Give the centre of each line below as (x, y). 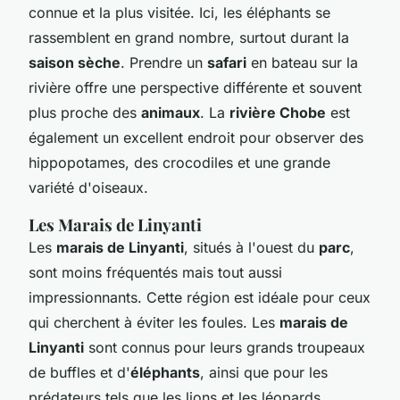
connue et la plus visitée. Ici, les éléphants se (179, 12)
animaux (171, 112)
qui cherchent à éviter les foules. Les (154, 322)
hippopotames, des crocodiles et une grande (179, 162)
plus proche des (85, 112)
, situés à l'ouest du (251, 247)
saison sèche (75, 62)
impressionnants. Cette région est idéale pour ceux (200, 297)
